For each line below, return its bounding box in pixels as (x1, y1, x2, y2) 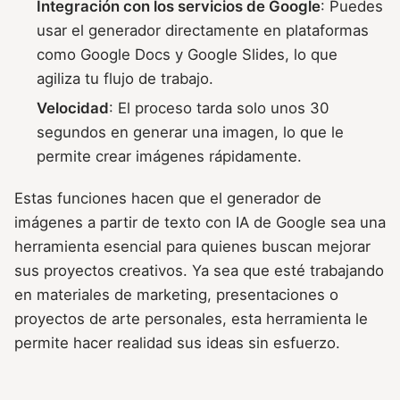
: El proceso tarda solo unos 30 (109, 98, 329, 117)
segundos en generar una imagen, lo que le (37, 122, 345, 141)
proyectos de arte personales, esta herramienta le (14, 310, 368, 329)
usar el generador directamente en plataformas (37, 21, 370, 40)
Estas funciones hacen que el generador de (14, 189, 321, 208)
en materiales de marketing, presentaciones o (14, 286, 338, 304)
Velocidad (37, 98, 110, 117)
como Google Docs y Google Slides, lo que (37, 46, 338, 64)
